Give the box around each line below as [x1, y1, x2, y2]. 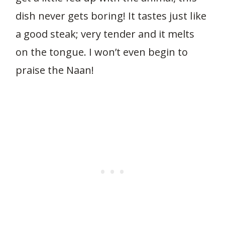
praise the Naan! [15, 63, 94, 77]
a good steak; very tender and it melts [15, 27, 195, 41]
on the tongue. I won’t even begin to [15, 45, 188, 59]
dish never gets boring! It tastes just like [15, 9, 206, 23]
